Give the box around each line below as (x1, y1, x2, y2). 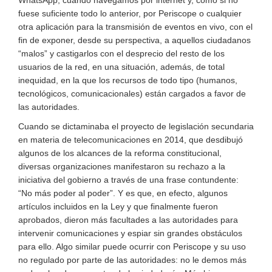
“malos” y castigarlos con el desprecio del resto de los (18, 49, 225, 58)
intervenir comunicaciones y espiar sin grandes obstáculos (18, 228, 242, 238)
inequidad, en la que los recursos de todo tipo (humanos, (18, 75, 237, 85)
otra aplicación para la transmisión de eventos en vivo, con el (18, 22, 253, 32)
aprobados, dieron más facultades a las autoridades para (18, 215, 238, 225)
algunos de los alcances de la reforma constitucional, (18, 148, 222, 158)
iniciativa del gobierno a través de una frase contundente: (18, 175, 239, 185)
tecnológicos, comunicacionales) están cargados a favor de (18, 89, 246, 98)
